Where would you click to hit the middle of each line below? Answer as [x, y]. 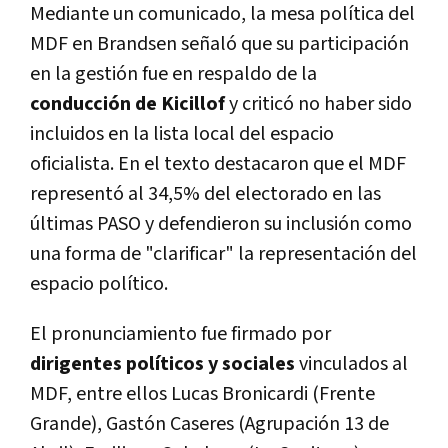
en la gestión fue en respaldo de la [173, 73]
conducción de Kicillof [129, 103]
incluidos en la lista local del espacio [182, 133]
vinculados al [351, 363]
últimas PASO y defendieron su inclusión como [221, 223]
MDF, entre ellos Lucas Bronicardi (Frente [202, 393]
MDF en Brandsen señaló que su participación [219, 43]
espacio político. [99, 283]
